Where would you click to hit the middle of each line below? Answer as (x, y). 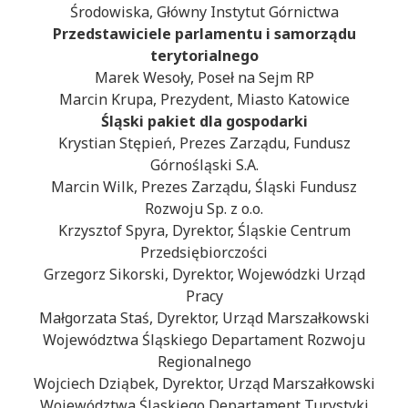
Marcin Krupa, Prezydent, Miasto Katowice (204, 100)
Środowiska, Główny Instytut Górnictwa (204, 12)
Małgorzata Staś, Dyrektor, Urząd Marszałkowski (204, 318)
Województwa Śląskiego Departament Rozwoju (204, 340)
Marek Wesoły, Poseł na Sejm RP (204, 78)
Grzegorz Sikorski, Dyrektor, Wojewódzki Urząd (204, 275)
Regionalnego (204, 362)
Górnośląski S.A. (204, 165)
